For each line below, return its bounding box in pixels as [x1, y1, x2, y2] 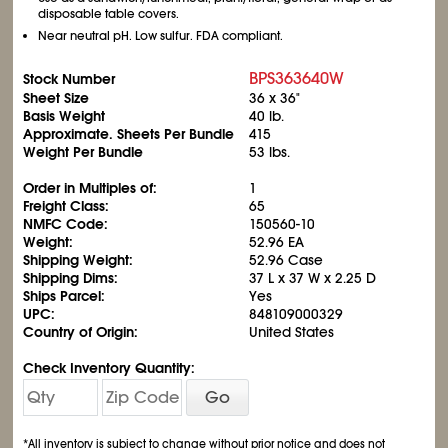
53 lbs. [249, 143, 291, 161]
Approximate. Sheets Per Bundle [23, 125, 235, 143]
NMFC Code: [23, 215, 109, 233]
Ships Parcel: [23, 287, 106, 305]
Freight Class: [23, 197, 110, 215]
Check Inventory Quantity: [23, 359, 196, 377]
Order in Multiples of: [23, 179, 158, 197]
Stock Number [23, 70, 116, 88]
